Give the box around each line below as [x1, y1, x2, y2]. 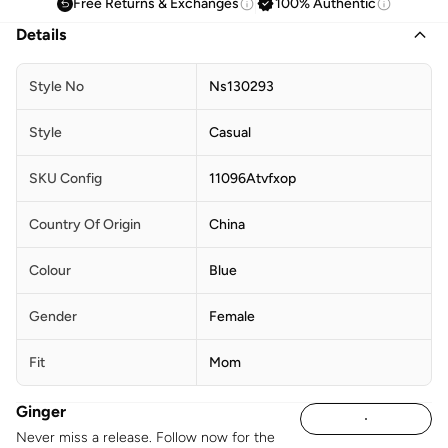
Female [209, 307, 255, 325]
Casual [209, 123, 251, 141]
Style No [29, 77, 84, 95]
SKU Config [29, 169, 102, 187]
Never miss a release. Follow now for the [16, 428, 275, 446]
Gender [29, 307, 77, 325]
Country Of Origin [29, 215, 141, 233]
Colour [29, 261, 71, 279]
